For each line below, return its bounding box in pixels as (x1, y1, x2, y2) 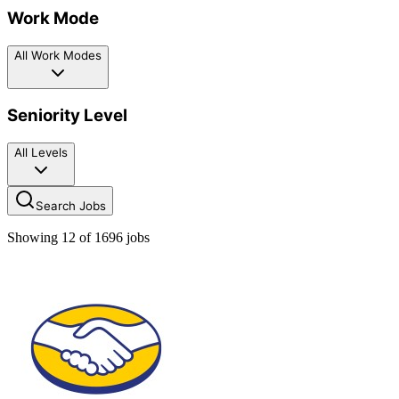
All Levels (14, 144, 68, 159)
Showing (7, 229, 61, 245)
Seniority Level (7, 105, 127, 126)
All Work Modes (14, 47, 102, 62)
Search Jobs (36, 198, 106, 213)
